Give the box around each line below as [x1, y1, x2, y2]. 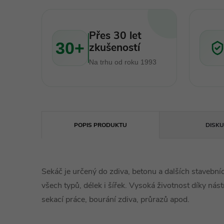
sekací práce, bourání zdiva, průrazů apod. [41, 194, 189, 205]
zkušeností [89, 40, 140, 54]
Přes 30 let [89, 28, 141, 42]
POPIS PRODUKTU [74, 121, 127, 129]
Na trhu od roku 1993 [89, 57, 156, 66]
